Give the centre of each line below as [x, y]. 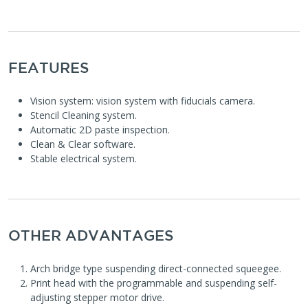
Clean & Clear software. [83, 144]
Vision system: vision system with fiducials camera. [143, 100]
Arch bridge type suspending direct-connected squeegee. [156, 268]
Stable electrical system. [84, 158]
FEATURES [48, 67]
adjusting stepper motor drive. [97, 297]
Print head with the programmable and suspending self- [154, 283]
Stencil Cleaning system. [84, 115]
